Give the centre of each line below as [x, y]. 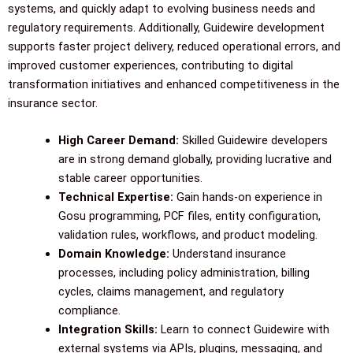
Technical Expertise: [115, 197]
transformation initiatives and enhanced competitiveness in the [174, 84]
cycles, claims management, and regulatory [171, 292]
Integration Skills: [108, 330]
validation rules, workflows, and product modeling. [188, 235]
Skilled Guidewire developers [253, 141]
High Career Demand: [118, 141]
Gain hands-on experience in [247, 197]
